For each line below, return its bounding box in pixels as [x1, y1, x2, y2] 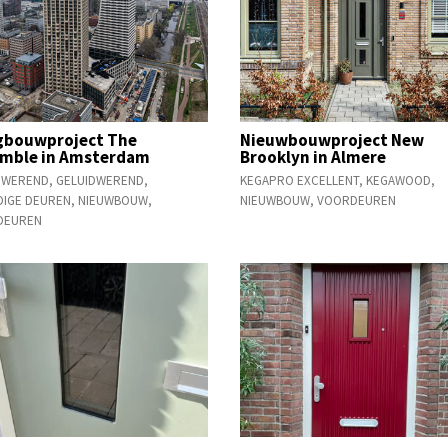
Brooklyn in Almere [240, 145, 387, 168]
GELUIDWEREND [56, 171, 145, 189]
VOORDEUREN [317, 191, 397, 209]
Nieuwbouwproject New [240, 128, 425, 151]
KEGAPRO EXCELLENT [240, 171, 360, 189]
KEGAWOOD [366, 171, 432, 189]
